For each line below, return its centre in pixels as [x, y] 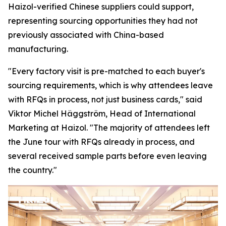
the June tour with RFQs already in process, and [101, 142]
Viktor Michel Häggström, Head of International [102, 114]
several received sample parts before [81, 156]
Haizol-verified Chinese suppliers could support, [101, 7]
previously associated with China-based [86, 35]
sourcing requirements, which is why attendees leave [110, 85]
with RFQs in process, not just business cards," [96, 99]
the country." [33, 170]
